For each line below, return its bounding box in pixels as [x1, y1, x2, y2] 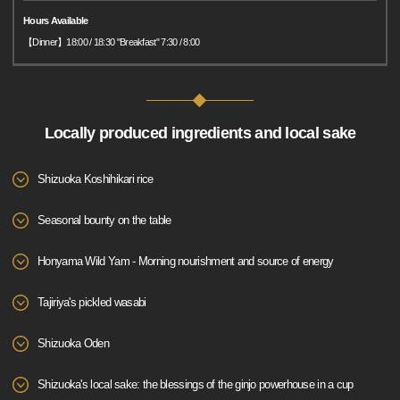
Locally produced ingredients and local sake [44, 124, 356, 143]
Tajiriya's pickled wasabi [37, 296, 146, 310]
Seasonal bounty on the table [37, 213, 171, 228]
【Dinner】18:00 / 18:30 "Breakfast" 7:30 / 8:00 [23, 37, 200, 48]
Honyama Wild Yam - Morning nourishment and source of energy [37, 254, 334, 269]
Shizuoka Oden [37, 337, 109, 351]
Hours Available [23, 15, 88, 27]
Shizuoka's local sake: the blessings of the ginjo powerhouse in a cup [37, 378, 354, 392]
